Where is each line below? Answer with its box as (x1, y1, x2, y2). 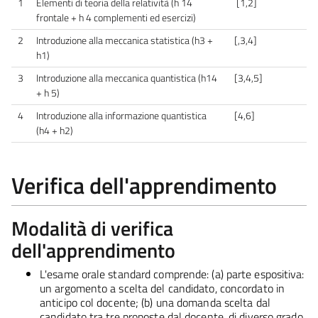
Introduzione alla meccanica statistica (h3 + (36, 32, 213, 48)
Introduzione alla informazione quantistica (36, 107, 207, 124)
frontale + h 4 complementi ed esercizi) (36, 9, 196, 26)
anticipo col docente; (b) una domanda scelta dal (40, 293, 270, 311)
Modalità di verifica (11, 212, 173, 243)
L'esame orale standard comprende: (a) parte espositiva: (40, 265, 305, 283)
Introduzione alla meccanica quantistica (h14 (36, 70, 217, 86)
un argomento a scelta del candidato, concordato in (40, 279, 285, 297)
